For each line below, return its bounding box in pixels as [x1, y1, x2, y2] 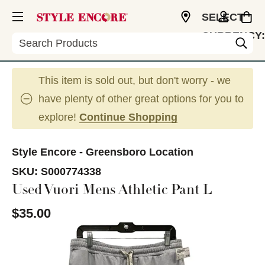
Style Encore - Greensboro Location [12, 146, 193, 158]
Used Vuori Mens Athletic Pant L [12, 184, 212, 198]
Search [12, 33, 46, 44]
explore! [38, 111, 79, 123]
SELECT [202, 11, 244, 23]
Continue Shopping [79, 111, 177, 123]
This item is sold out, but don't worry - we [38, 75, 231, 86]
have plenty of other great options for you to [38, 93, 244, 105]
